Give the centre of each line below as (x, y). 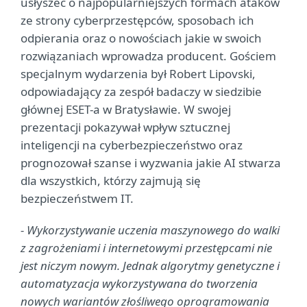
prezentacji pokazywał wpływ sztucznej (125, 127)
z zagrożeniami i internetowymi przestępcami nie (146, 248)
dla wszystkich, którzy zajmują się (111, 181)
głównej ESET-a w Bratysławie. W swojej (126, 109)
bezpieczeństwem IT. (77, 198)
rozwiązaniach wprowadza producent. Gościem (148, 56)
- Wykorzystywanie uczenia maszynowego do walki (150, 230)
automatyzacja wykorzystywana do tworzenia (139, 283)
